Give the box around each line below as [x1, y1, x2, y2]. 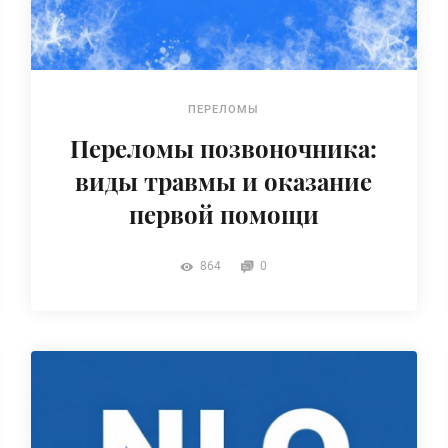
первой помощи [128, 197, 319, 230]
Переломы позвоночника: [70, 131, 378, 164]
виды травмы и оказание [75, 164, 373, 197]
